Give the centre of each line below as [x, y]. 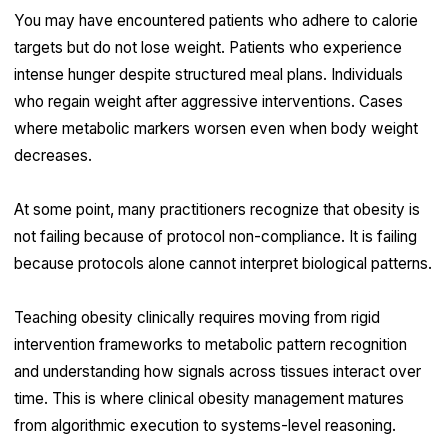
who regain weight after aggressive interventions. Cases [208, 102]
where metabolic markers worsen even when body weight [215, 129]
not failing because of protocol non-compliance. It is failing [215, 237]
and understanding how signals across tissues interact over [217, 372]
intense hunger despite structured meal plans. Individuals [208, 75]
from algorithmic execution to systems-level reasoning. [204, 426]
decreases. [52, 156]
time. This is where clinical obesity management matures [208, 399]
